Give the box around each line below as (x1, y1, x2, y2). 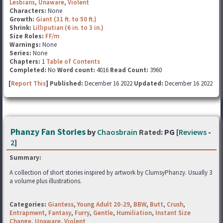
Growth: (9, 15, 36, 23)
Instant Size (155, 209, 191, 217)
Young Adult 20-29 (77, 200, 130, 209)
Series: (9, 49, 31, 57)
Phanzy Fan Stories (10, 126, 86, 137)
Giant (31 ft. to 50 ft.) (36, 15, 97, 23)
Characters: (9, 6, 48, 15)
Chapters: (9, 57, 42, 66)
